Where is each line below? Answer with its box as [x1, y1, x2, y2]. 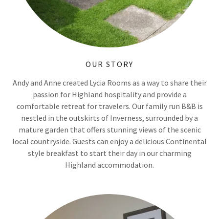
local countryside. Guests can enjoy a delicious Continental [12, 136, 207, 147]
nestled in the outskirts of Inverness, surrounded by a [21, 113, 198, 123]
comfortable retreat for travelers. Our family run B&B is [16, 101, 203, 111]
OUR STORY [86, 59, 133, 69]
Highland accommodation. [65, 160, 154, 170]
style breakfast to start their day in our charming [27, 148, 192, 158]
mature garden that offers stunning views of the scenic [18, 125, 201, 135]
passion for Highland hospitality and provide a [32, 89, 187, 100]
